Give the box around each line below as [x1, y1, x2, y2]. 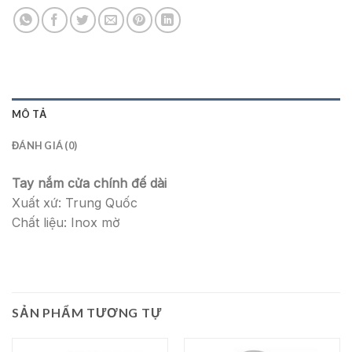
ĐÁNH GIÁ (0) [12, 139, 78, 152]
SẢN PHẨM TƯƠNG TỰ [12, 305, 162, 321]
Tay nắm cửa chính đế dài [12, 175, 167, 192]
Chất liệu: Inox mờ [12, 214, 120, 231]
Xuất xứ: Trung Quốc [12, 195, 137, 211]
